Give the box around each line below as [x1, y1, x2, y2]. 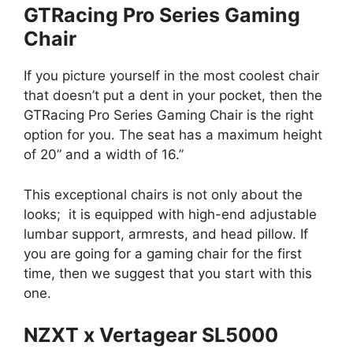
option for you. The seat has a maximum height [24, 127, 322, 143]
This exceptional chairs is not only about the [24, 186, 303, 203]
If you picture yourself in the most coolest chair [24, 68, 319, 84]
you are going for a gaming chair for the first [24, 245, 302, 262]
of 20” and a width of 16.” [24, 147, 184, 163]
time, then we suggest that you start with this [24, 265, 312, 281]
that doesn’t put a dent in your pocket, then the [24, 87, 322, 104]
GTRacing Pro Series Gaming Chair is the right [24, 107, 314, 124]
